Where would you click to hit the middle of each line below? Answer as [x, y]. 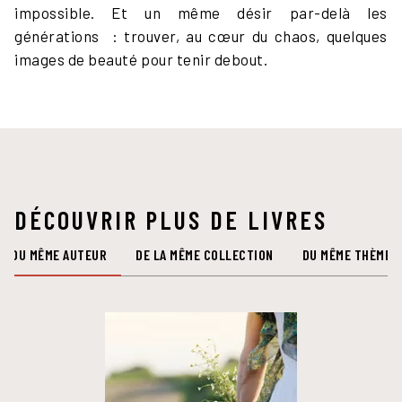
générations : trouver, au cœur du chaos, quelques [201, 36]
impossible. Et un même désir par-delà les [201, 13]
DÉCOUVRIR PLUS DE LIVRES [171, 220]
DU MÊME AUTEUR [59, 255]
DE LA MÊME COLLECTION [205, 255]
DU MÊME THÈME [346, 255]
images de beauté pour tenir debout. [141, 60]
